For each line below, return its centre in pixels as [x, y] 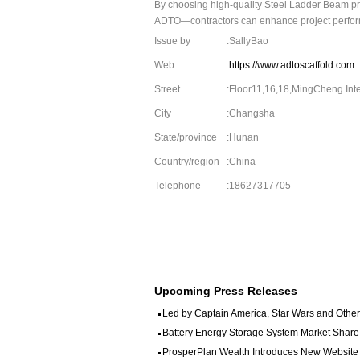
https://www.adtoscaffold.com [292, 65]
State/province [186, 137]
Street [167, 89]
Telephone [178, 186]
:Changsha [251, 113]
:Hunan [243, 137]
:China [241, 162]
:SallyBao [247, 41]
